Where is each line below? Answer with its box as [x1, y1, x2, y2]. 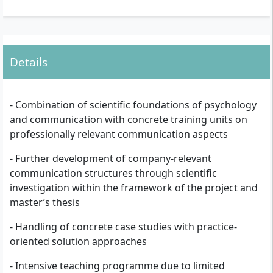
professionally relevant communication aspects [10, 127, 228, 141]
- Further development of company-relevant [10, 152, 211, 165]
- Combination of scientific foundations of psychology [10, 98, 257, 112]
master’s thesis [10, 196, 80, 209]
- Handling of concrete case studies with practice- [10, 220, 237, 233]
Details [10, 54, 48, 70]
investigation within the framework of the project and [10, 181, 258, 194]
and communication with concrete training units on [10, 113, 247, 126]
